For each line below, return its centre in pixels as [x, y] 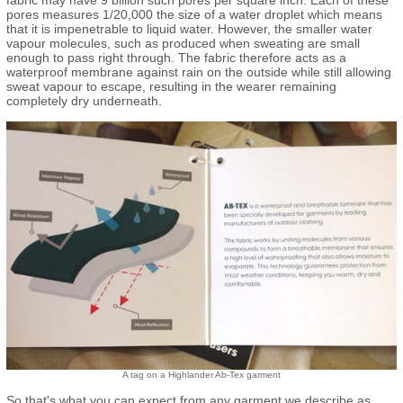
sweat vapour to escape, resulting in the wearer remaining [171, 86]
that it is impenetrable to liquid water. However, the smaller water [189, 28]
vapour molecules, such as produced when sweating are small [183, 43]
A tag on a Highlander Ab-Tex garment [201, 374]
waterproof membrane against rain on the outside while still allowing [199, 72]
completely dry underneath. [84, 100]
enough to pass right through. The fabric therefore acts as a [176, 57]
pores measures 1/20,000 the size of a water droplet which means [194, 14]
